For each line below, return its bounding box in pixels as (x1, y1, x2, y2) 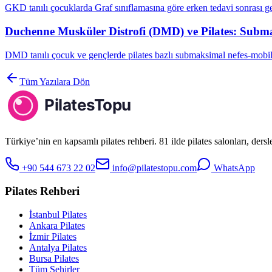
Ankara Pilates (29, 220, 85, 231)
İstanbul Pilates (29, 209, 87, 220)
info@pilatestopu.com (110, 162, 197, 173)
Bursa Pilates (29, 253, 79, 264)
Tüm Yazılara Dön (19, 76, 90, 87)
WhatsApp (211, 162, 255, 173)
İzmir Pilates (29, 231, 76, 242)
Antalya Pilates (29, 242, 87, 253)
